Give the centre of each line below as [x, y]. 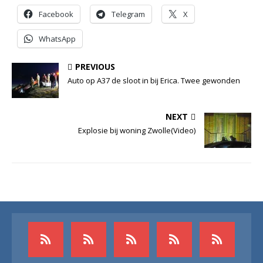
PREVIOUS [95, 67]
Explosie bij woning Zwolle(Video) [137, 131]
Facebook [56, 14]
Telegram [128, 14]
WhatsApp [57, 39]
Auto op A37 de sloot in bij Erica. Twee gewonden [154, 81]
